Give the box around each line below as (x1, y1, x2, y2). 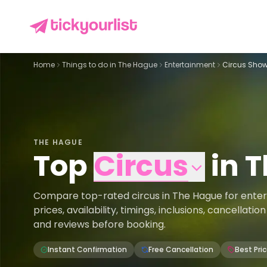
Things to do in (62, 60, 118, 70)
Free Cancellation (148, 244, 213, 254)
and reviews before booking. (33, 218, 166, 231)
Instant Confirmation (48, 244, 127, 254)
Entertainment (164, 60, 215, 70)
